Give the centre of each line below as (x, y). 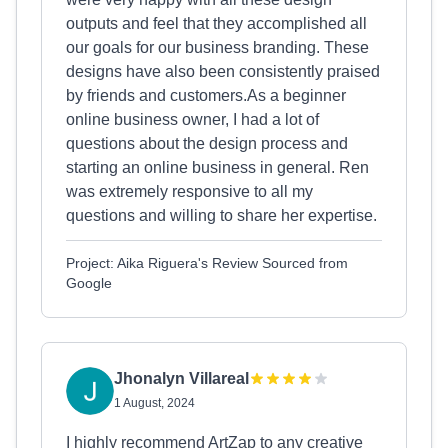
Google (89, 283)
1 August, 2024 (154, 403)
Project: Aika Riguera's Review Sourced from (207, 263)
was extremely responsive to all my (189, 191)
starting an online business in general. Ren (217, 167)
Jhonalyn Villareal (181, 378)
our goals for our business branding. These (217, 47)
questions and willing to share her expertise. (221, 215)
